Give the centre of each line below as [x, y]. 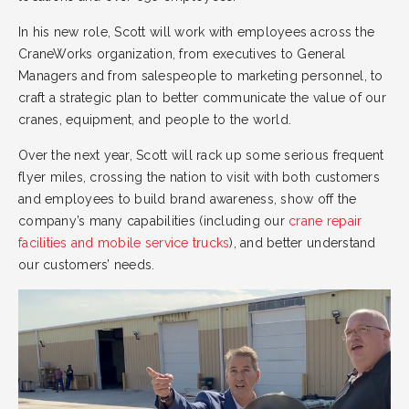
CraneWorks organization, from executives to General [182, 53]
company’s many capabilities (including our [154, 220]
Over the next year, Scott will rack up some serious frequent [201, 155]
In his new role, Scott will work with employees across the [197, 31]
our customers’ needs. [87, 264]
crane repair [325, 220]
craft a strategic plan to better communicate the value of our [202, 97]
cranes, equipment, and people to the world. [155, 119]
